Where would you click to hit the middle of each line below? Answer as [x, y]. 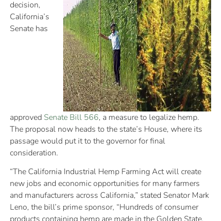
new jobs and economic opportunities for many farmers [105, 184]
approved [27, 117]
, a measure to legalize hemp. [149, 117]
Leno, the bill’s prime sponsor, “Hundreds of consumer [104, 207]
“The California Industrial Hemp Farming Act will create [106, 172]
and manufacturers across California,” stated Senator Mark [110, 196]
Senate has [29, 28]
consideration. [34, 153]
